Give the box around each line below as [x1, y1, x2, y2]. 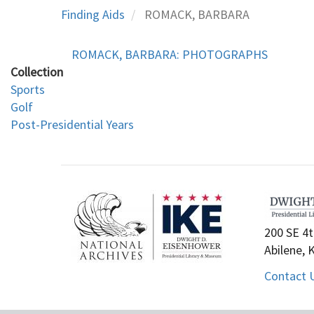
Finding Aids [61, 6, 125, 22]
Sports [11, 81, 45, 97]
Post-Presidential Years [11, 116, 134, 132]
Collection [11, 63, 63, 80]
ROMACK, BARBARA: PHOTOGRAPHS [71, 46, 268, 62]
